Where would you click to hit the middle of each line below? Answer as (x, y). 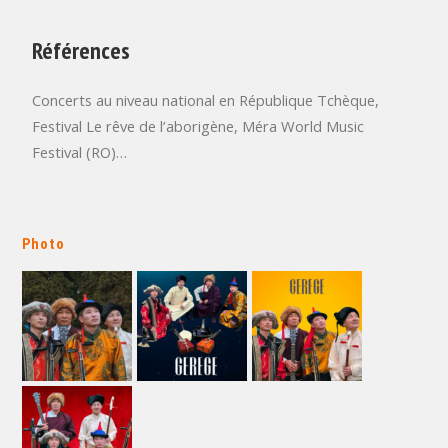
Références (81, 51)
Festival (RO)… (80, 152)
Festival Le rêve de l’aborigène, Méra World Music (198, 126)
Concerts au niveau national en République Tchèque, (206, 100)
